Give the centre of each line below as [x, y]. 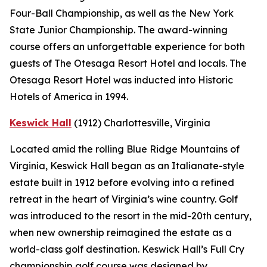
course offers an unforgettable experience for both [127, 47]
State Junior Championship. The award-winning [119, 30]
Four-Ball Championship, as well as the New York [122, 13]
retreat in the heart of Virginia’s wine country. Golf [124, 199]
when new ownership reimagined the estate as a [121, 233]
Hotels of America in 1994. [69, 97]
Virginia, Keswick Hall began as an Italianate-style [127, 166]
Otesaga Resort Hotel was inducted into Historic [121, 80]
